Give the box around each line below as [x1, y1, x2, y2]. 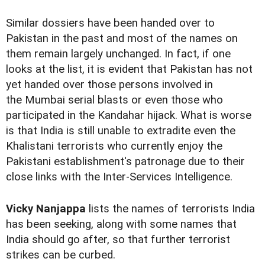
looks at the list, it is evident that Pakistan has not [6, 63, 253, 76]
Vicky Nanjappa [6, 202, 86, 216]
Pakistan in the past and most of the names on [6, 32, 238, 46]
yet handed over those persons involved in [6, 78, 213, 92]
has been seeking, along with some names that [6, 218, 237, 231]
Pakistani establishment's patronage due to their [6, 155, 245, 169]
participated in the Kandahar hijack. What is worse [6, 109, 251, 122]
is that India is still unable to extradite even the [6, 124, 235, 138]
